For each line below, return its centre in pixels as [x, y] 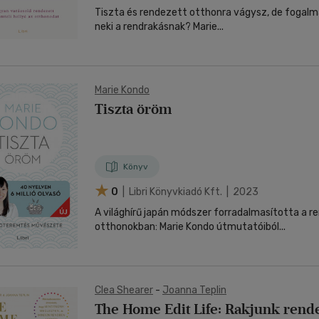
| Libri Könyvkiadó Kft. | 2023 [189, 192]
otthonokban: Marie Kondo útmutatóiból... [190, 227]
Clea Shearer [124, 290]
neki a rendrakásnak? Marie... [159, 27]
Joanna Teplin [194, 290]
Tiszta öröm [133, 109]
